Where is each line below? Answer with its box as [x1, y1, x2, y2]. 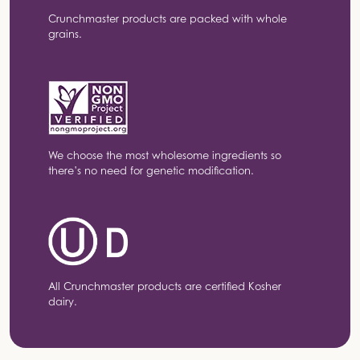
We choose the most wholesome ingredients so [48, 149, 281, 162]
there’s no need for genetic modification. [48, 164, 254, 177]
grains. [48, 27, 82, 40]
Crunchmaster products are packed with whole [48, 12, 287, 25]
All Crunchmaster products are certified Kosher [48, 280, 281, 293]
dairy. [48, 296, 77, 309]
